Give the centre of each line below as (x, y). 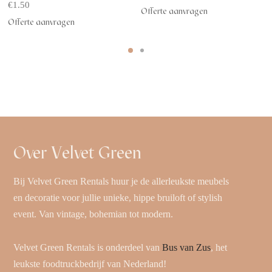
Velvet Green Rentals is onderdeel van (88, 247)
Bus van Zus (187, 247)
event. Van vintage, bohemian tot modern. (93, 214)
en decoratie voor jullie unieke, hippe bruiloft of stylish (118, 197)
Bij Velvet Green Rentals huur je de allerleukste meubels (121, 181)
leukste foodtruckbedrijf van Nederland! (91, 263)
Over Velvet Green (78, 152)
